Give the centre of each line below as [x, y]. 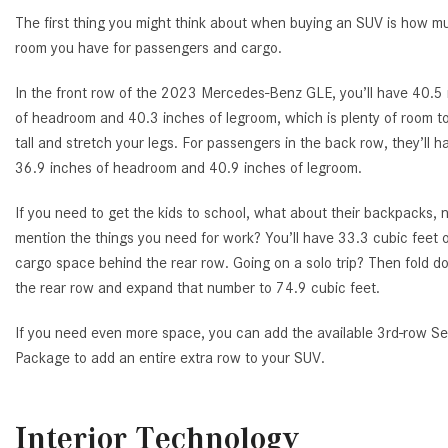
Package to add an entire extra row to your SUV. [170, 357]
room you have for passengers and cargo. [148, 47]
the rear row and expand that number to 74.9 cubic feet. [197, 287]
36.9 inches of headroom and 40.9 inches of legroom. [188, 167]
